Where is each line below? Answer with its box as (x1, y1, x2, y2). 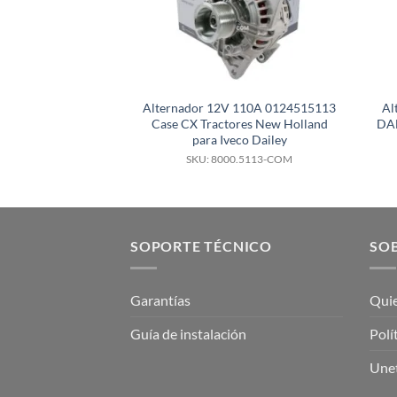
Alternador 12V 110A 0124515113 (143, 99, 337, 115)
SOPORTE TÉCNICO (130, 237, 272, 255)
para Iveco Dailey (191, 131, 287, 147)
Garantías (130, 291, 191, 308)
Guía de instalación (130, 324, 246, 342)
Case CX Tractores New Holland (151, 115, 328, 131)
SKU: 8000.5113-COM (186, 152, 293, 166)
